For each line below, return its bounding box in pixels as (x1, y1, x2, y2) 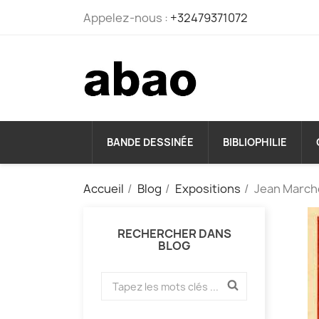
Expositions (175, 181, 241, 197)
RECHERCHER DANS (117, 226, 231, 242)
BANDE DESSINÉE (107, 135, 194, 150)
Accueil (83, 181, 124, 197)
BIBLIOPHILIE (223, 135, 287, 150)
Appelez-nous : (83, 10, 170, 26)
